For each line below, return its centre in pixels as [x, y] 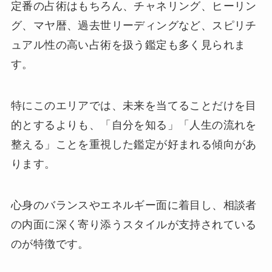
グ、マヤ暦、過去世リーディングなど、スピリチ [134, 26]
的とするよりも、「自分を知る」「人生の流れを [134, 125]
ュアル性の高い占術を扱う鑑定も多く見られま [128, 45]
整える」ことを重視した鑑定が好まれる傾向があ [134, 144]
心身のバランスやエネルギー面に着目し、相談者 [134, 205]
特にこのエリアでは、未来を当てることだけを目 [134, 105]
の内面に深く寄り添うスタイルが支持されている [134, 224]
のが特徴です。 [50, 244]
